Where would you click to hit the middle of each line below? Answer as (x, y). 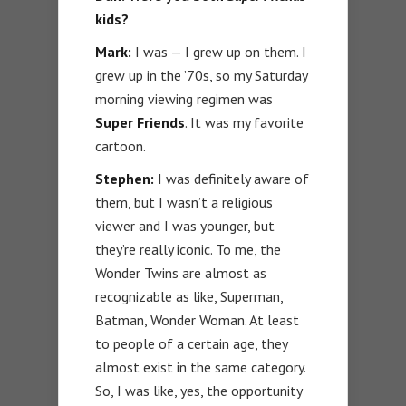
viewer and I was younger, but (185, 226)
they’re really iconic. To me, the (188, 250)
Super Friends (140, 123)
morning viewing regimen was (184, 99)
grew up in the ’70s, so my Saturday (201, 76)
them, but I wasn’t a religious (184, 203)
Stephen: (125, 179)
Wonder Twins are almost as (181, 273)
